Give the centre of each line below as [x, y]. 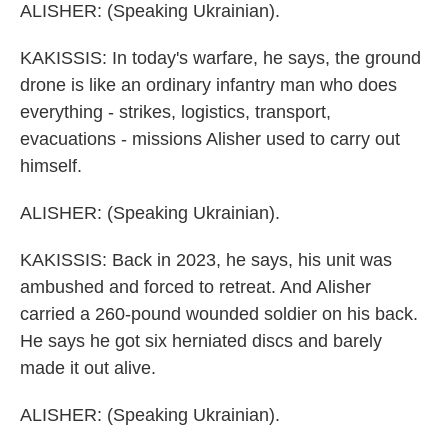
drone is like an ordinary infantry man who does [208, 85]
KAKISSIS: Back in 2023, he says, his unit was [206, 260]
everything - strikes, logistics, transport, [175, 112]
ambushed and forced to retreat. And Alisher [195, 287]
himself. [51, 166]
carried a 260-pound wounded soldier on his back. [219, 314]
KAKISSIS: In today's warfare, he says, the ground [220, 58]
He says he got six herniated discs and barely [201, 341]
